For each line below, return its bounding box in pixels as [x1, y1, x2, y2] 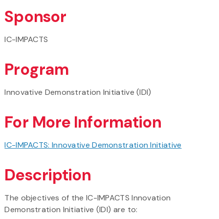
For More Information [4, 111, 162, 132]
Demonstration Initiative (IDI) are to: [4, 204, 138, 215]
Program [4, 59, 69, 80]
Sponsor [4, 6, 67, 27]
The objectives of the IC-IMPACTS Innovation [4, 192, 171, 203]
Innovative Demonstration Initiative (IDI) [4, 87, 152, 97]
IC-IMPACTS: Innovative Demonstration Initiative [4, 139, 182, 150]
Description [4, 164, 91, 185]
